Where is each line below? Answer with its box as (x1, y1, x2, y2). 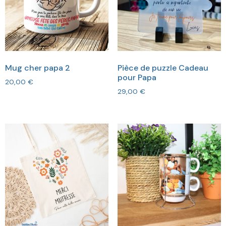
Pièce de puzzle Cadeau (117, 62, 208, 73)
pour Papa (117, 72, 156, 83)
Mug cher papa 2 (5, 62, 70, 73)
